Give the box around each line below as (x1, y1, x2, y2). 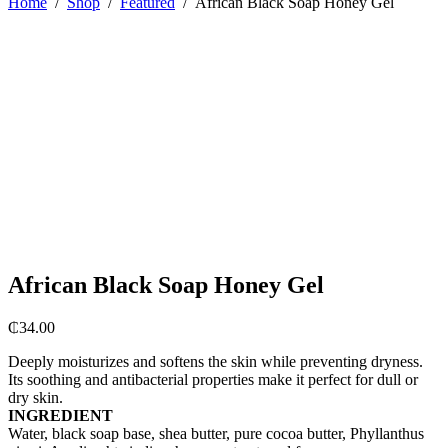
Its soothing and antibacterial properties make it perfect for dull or (8, 371, 418, 389)
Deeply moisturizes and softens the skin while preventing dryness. (8, 353, 423, 371)
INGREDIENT (8, 407, 113, 425)
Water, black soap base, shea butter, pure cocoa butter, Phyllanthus (8, 425, 424, 443)
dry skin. (8, 389, 63, 407)
